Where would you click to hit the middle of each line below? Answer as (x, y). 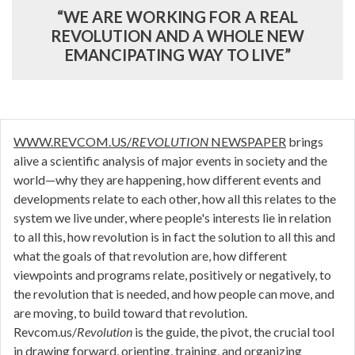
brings (305, 142)
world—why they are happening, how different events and (167, 180)
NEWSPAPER (247, 142)
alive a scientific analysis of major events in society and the (170, 161)
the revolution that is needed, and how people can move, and (174, 294)
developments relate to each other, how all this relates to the (175, 199)
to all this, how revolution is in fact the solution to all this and (174, 237)
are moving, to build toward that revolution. (130, 313)
